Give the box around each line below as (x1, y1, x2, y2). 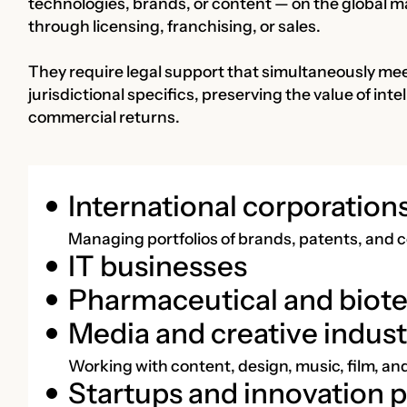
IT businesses (67, 249, 247, 284)
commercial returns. (28, 106, 181, 126)
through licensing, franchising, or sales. (28, 15, 322, 35)
